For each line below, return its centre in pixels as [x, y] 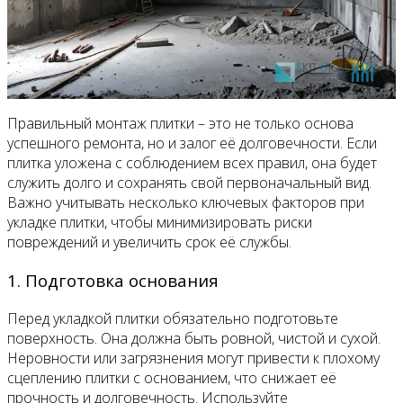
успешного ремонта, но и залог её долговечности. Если [192, 143]
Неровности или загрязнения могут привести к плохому [193, 358]
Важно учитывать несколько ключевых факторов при [186, 203]
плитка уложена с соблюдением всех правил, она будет [192, 163]
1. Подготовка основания [113, 280]
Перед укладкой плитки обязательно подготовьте [173, 318]
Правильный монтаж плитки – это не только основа [180, 124]
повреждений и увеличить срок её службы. [149, 242]
